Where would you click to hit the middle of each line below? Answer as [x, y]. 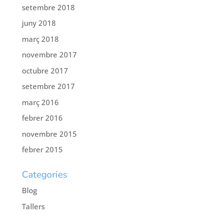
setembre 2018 [48, 7]
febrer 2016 [42, 118]
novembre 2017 [49, 55]
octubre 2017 [45, 70]
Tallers [33, 206]
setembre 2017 [48, 86]
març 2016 [40, 102]
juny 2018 [39, 23]
